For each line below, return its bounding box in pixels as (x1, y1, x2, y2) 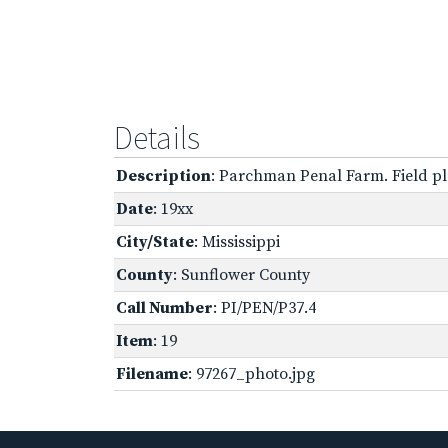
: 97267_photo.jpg (188, 363, 315, 384)
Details (114, 117, 200, 158)
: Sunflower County (173, 264, 310, 285)
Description (116, 165, 211, 186)
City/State (116, 231, 194, 252)
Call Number (116, 297, 213, 318)
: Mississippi (194, 231, 280, 252)
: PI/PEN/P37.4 (213, 297, 316, 318)
